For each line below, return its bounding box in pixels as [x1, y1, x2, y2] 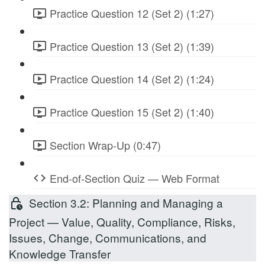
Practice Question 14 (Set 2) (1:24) [50, 71, 214, 87]
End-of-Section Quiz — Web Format [50, 170, 219, 186]
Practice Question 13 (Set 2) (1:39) [50, 38, 214, 54]
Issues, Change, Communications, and [9, 229, 206, 245]
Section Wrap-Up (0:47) [50, 137, 161, 153]
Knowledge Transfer [9, 245, 111, 261]
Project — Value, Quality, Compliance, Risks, [9, 213, 235, 230]
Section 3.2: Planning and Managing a [29, 195, 223, 211]
